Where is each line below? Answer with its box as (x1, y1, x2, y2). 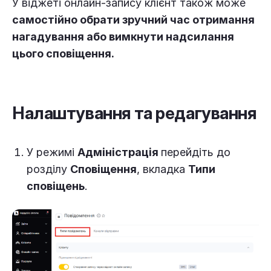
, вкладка (137, 163, 188, 175)
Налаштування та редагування (12, 103, 256, 123)
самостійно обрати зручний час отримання (12, 13, 255, 26)
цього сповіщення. (12, 47, 114, 60)
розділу (27, 163, 70, 175)
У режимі (27, 146, 77, 158)
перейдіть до (161, 146, 230, 158)
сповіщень (27, 180, 85, 192)
